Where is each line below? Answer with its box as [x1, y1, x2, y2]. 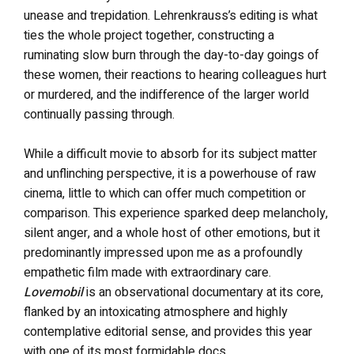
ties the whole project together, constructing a [24, 26, 274, 45]
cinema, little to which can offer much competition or [24, 184, 306, 203]
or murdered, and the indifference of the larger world [24, 85, 309, 104]
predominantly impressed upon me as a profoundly [24, 243, 303, 262]
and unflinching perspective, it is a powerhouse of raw [24, 164, 316, 183]
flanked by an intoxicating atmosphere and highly [24, 303, 288, 322]
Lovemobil [24, 283, 83, 302]
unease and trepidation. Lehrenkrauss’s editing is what [24, 6, 318, 25]
